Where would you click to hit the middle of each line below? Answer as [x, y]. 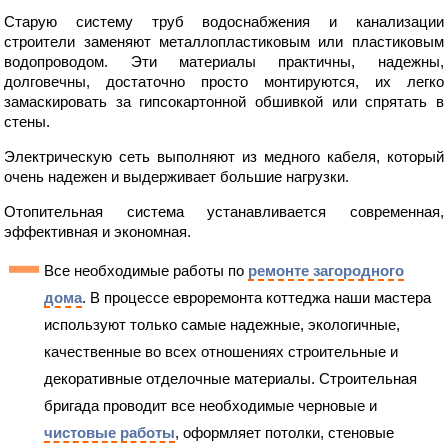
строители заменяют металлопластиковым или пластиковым [224, 42]
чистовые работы [110, 433]
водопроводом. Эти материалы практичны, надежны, [224, 62]
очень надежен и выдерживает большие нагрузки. [177, 177]
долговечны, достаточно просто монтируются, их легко [224, 82]
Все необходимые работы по [146, 271]
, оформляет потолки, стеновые [285, 433]
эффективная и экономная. [98, 232]
